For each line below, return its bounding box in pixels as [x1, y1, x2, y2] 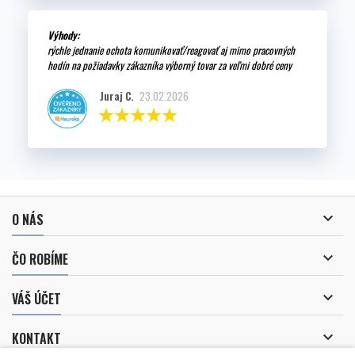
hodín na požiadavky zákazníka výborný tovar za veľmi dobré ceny [48, 57, 292, 74]
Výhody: [48, 27, 79, 44]
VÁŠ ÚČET [12, 289, 61, 309]
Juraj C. [99, 88, 133, 105]
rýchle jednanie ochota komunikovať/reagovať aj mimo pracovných [48, 42, 295, 59]
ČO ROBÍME [12, 250, 68, 269]
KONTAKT [12, 329, 61, 349]
